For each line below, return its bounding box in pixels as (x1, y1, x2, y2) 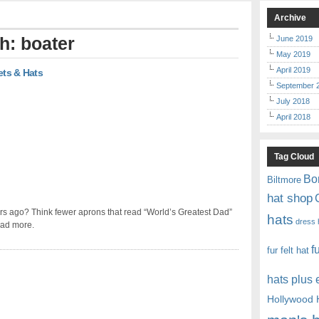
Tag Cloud (274, 152, 315, 162)
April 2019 (276, 66, 311, 75)
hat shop (267, 192, 313, 206)
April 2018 (276, 113, 311, 122)
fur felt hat (267, 245, 310, 256)
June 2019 (276, 34, 313, 43)
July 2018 (276, 97, 310, 106)
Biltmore (267, 174, 302, 186)
